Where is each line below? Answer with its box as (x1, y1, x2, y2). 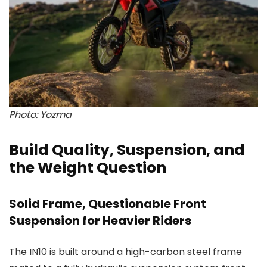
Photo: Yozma (9, 108, 72, 122)
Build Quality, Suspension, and (9, 139, 245, 161)
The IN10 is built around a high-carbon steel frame (9, 245, 242, 259)
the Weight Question (9, 157, 166, 179)
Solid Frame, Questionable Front (9, 195, 206, 213)
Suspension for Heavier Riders (9, 212, 191, 229)
